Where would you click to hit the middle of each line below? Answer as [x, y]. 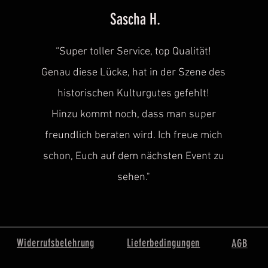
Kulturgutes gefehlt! [163, 93]
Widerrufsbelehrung [56, 243]
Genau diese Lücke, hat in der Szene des [134, 72]
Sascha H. [135, 19]
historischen [87, 93]
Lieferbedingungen [164, 243]
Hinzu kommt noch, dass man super [133, 114]
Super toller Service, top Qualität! [135, 51]
